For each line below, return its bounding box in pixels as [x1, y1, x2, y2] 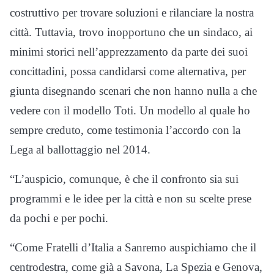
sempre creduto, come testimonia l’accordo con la [10, 123, 240, 136]
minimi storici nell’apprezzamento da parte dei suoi [10, 45, 248, 58]
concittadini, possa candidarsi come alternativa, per [10, 64, 246, 78]
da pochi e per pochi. [10, 211, 108, 224]
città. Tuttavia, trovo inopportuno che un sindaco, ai [10, 25, 253, 39]
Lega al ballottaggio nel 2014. [10, 143, 150, 156]
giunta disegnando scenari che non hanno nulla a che [10, 84, 257, 97]
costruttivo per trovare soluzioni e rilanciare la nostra [10, 6, 254, 19]
